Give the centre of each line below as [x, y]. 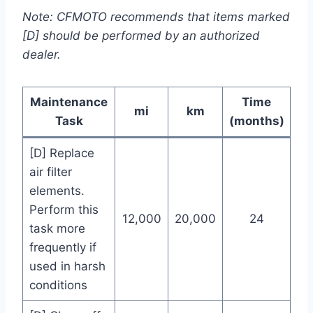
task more [57, 229]
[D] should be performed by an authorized [141, 36]
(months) [256, 121]
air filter [50, 172]
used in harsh [67, 267]
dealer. [42, 55]
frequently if [63, 248]
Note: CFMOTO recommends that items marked [156, 17]
